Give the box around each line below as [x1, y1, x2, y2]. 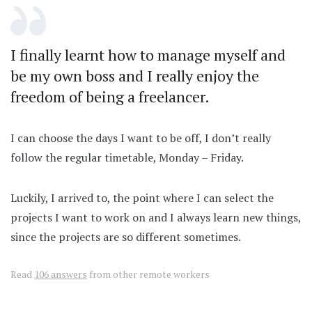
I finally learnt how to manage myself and [10, 44, 286, 65]
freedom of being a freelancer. [10, 86, 210, 107]
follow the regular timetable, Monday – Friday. [10, 149, 244, 165]
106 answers [34, 267, 87, 281]
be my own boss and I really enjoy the [10, 65, 259, 86]
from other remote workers [87, 267, 210, 281]
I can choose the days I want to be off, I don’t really [10, 130, 271, 146]
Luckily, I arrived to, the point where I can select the [10, 189, 274, 205]
